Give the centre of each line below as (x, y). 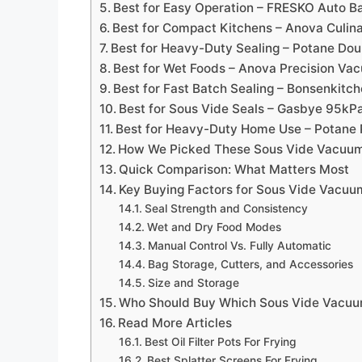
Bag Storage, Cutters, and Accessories (250, 265)
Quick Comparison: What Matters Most (234, 170)
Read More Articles (175, 323)
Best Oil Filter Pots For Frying (220, 342)
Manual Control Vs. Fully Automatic (239, 246)
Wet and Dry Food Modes (214, 227)
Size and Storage (193, 283)
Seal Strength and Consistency (226, 209)
